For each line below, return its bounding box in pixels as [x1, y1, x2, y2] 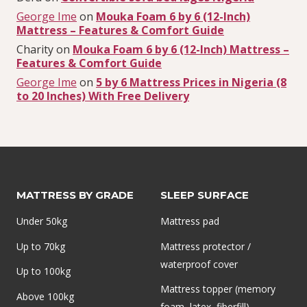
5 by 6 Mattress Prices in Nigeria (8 [96, 75, 286, 90]
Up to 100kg [16, 265, 71, 278]
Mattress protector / [160, 239, 251, 253]
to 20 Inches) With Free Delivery [16, 88, 189, 104]
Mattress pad [160, 214, 219, 228]
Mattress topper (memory [160, 282, 275, 296]
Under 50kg [16, 214, 67, 228]
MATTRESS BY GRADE [16, 188, 134, 202]
